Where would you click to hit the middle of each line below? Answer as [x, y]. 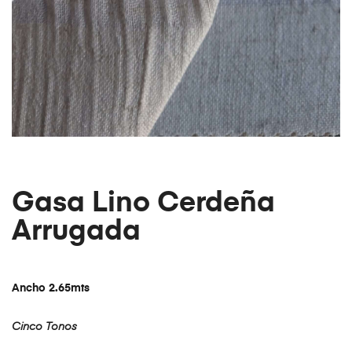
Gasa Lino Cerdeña [143, 203]
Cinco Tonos [44, 327]
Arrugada [76, 231]
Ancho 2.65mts [51, 289]
